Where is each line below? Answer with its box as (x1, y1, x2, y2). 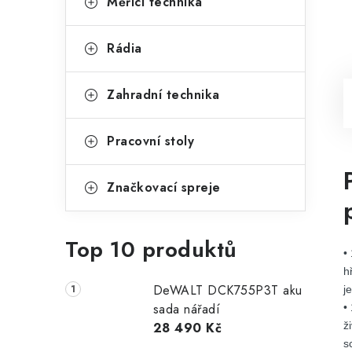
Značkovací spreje (107, 178, 221, 196)
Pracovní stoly (107, 132, 194, 150)
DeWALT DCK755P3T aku (152, 281, 302, 299)
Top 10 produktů (65, 233, 237, 266)
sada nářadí (152, 300, 221, 318)
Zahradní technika (107, 86, 220, 104)
